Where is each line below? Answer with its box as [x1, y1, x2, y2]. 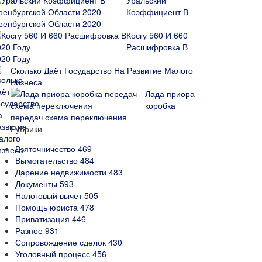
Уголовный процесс [15, 248, 92, 260]
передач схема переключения [11, 111, 127, 123]
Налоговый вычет [15, 189, 84, 201]
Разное [15, 225, 45, 236]
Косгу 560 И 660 [126, 29, 188, 41]
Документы [15, 178, 60, 189]
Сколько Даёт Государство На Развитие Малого [11, 64, 193, 76]
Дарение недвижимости [15, 166, 109, 178]
